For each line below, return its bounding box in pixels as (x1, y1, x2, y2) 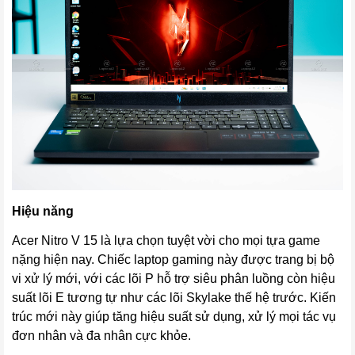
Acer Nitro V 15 (12, 233, 97, 247)
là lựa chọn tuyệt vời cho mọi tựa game (101, 233, 320, 247)
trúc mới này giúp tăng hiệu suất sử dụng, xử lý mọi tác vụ (12, 309, 336, 323)
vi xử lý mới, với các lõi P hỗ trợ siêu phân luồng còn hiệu (12, 271, 335, 285)
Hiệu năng (12, 204, 77, 218)
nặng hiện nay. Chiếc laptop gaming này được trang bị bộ (12, 252, 334, 266)
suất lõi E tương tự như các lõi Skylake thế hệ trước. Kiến (12, 290, 336, 304)
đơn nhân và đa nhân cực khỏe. (12, 328, 191, 342)
